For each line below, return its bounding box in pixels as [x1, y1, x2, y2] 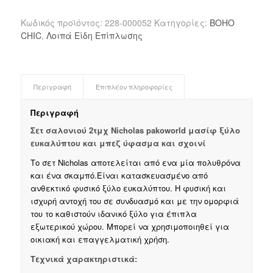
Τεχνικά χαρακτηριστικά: [30, 252, 137, 264]
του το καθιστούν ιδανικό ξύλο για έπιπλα [30, 207, 197, 219]
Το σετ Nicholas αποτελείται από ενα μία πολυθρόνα [30, 156, 241, 168]
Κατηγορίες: [154, 16, 210, 29]
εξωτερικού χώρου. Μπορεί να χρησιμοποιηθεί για [30, 220, 229, 232]
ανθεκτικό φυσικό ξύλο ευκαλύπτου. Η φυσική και [30, 182, 226, 194]
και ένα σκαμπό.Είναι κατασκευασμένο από [30, 169, 208, 181]
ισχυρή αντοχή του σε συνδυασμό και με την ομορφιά [30, 194, 239, 207]
